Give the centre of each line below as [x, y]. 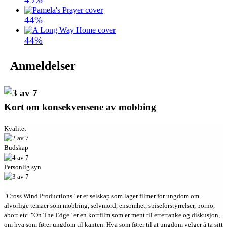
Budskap [16, 148]
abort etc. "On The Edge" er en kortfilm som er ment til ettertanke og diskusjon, [112, 215]
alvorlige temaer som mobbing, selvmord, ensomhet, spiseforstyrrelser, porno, [109, 206]
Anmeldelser [43, 66]
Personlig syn [23, 167]
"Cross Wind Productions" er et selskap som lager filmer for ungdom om [102, 196]
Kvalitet [15, 129]
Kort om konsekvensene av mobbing [80, 107]
